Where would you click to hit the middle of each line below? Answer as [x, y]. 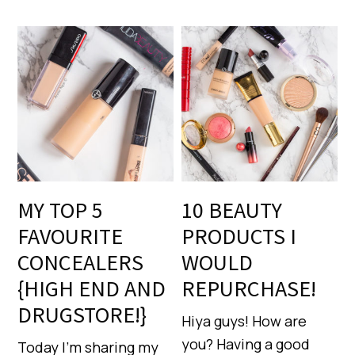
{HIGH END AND [92, 289]
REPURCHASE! [249, 289]
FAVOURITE [71, 237]
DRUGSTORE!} [82, 315]
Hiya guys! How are [244, 321]
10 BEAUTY [232, 210]
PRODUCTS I [239, 237]
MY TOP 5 [61, 210]
